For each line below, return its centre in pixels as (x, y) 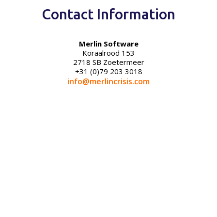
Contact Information (108, 14)
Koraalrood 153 (108, 53)
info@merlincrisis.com (108, 81)
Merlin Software (108, 44)
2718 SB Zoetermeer (108, 62)
